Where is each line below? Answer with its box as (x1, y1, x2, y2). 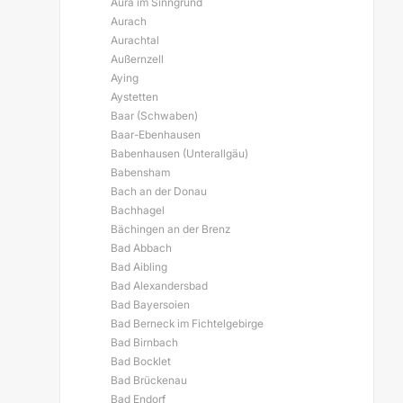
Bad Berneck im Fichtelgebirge (111, 317, 264, 330)
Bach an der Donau (111, 184, 207, 198)
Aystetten (111, 90, 158, 103)
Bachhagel (111, 203, 165, 217)
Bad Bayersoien (111, 298, 190, 311)
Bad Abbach (111, 241, 172, 255)
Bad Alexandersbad (111, 279, 208, 292)
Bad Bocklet (111, 354, 171, 368)
